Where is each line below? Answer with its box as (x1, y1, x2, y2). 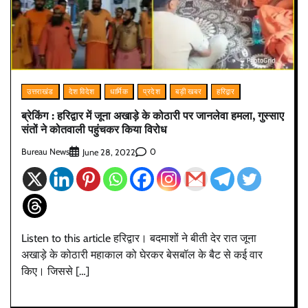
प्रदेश (143, 86, 160, 96)
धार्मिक (109, 86, 128, 96)
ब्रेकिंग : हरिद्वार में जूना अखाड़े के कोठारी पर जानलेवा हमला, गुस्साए (21, 108, 284, 124)
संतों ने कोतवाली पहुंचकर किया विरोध (21, 122, 166, 137)
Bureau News (21, 146, 69, 157)
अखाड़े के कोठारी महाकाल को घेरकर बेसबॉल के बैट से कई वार (21, 247, 263, 261)
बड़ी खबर (175, 86, 201, 96)
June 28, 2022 (82, 146, 135, 157)
